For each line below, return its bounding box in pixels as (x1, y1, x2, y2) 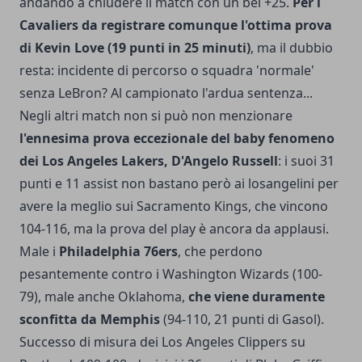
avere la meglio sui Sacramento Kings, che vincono (19, 196, 328, 215)
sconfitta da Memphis (19, 309, 160, 328)
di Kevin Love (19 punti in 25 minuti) (19, 38, 250, 57)
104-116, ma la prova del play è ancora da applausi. (19, 219, 329, 238)
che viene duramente (188, 287, 325, 305)
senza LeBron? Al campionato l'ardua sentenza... (19, 83, 313, 102)
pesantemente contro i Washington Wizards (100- (19, 264, 322, 283)
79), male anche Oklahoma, (19, 287, 188, 305)
